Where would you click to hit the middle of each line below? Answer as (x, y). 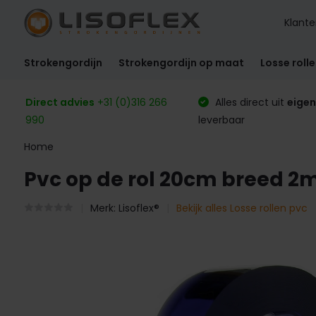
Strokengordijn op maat (181, 62)
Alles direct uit (249, 102)
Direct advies (60, 102)
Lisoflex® (139, 208)
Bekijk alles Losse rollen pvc (242, 208)
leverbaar (221, 120)
